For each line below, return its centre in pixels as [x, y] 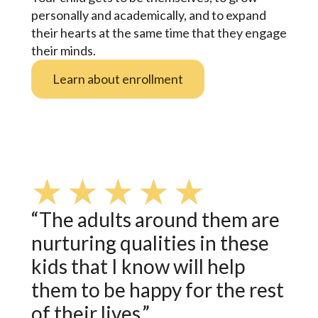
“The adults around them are [155, 219]
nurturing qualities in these [150, 242]
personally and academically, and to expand [148, 15]
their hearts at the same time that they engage [159, 32]
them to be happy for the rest [157, 289]
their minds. [63, 50]
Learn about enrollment [117, 78]
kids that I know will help [138, 266]
